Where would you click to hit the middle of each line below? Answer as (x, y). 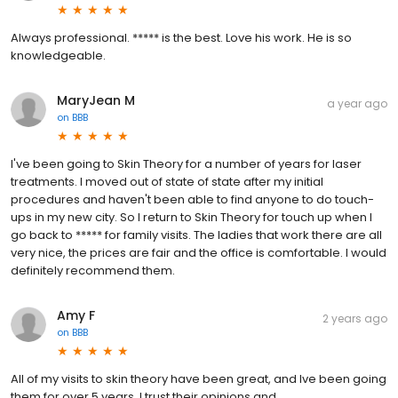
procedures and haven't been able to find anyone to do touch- (192, 199)
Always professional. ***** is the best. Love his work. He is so (181, 37)
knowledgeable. (58, 55)
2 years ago (355, 318)
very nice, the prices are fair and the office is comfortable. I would (199, 252)
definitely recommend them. (93, 270)
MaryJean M (96, 100)
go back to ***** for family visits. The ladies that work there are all (196, 235)
